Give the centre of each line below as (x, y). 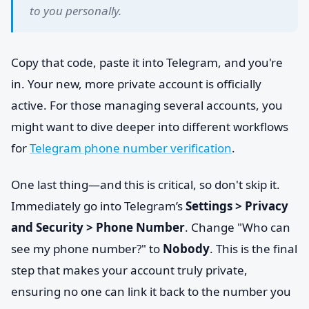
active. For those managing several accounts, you (147, 105)
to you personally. (76, 11)
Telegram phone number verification (131, 148)
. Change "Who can (238, 227)
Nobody (186, 249)
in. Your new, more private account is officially (136, 84)
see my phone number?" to (87, 249)
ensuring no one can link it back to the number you (151, 291)
